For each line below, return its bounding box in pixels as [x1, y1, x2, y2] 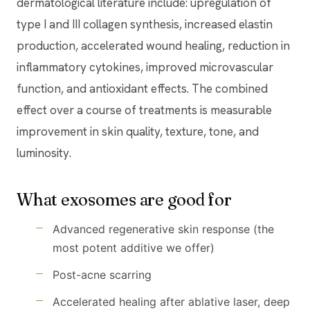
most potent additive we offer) [53, 240, 215, 255]
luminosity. [17, 145, 71, 161]
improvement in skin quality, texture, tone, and [17, 123, 259, 139]
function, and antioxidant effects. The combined [17, 80, 268, 96]
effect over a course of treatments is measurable [17, 102, 272, 118]
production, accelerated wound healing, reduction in [17, 37, 290, 53]
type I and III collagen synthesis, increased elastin [17, 16, 273, 32]
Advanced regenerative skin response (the [53, 221, 274, 236]
